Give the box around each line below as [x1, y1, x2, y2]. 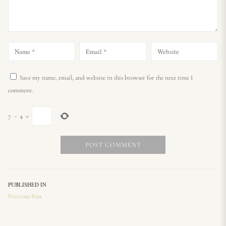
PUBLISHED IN [8, 181, 46, 189]
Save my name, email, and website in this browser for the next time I [19, 74, 193, 82]
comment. [8, 86, 33, 95]
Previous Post [8, 192, 42, 201]
